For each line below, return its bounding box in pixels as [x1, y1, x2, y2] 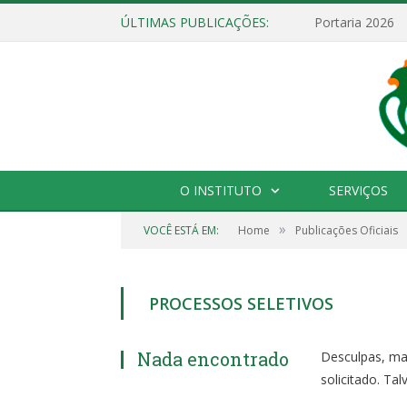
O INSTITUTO [180, 182, 262, 200]
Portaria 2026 [314, 14, 394, 32]
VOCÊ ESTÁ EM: [144, 223, 219, 239]
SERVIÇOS [329, 182, 388, 200]
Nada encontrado [137, 347, 289, 372]
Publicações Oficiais [295, 223, 398, 239]
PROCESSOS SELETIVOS [149, 293, 333, 315]
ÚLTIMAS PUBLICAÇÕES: [121, 14, 269, 31]
